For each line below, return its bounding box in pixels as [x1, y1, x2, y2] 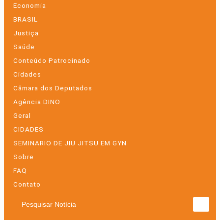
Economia [13, 1, 46, 9]
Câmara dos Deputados [13, 83, 92, 92]
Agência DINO [13, 97, 60, 106]
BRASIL [13, 15, 38, 23]
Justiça [13, 28, 39, 37]
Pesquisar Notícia [16, 204, 77, 214]
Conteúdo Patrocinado [13, 56, 90, 64]
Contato [13, 180, 41, 188]
